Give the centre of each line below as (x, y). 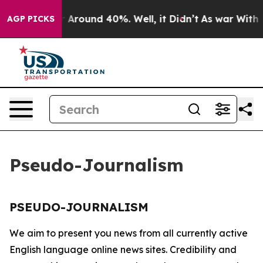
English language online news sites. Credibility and (123, 249)
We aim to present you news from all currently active (129, 233)
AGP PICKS (31, 19)
